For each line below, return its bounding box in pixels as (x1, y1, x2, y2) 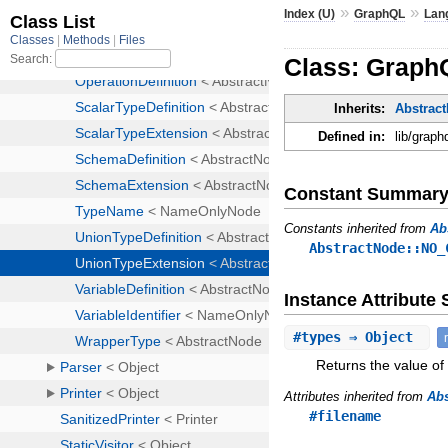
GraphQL (354, 6, 406, 21)
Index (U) (284, 6, 336, 21)
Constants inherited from (284, 220, 431, 236)
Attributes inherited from (284, 388, 428, 404)
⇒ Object (341, 328, 422, 345)
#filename (309, 407, 382, 424)
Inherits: (334, 101, 386, 117)
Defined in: (318, 129, 386, 145)
